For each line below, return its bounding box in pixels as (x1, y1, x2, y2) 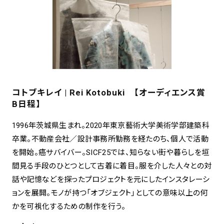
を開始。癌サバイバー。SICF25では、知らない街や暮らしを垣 (11, 148, 209, 157)
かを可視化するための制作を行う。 (11, 202, 126, 211)
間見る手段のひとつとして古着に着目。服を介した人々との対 (11, 161, 212, 171)
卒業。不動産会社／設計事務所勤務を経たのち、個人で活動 (11, 134, 208, 144)
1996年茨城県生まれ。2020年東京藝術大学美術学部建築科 (11, 121, 209, 130)
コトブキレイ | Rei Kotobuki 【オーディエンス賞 (11, 87, 205, 98)
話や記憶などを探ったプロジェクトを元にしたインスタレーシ (11, 175, 210, 184)
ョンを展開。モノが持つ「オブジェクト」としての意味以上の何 (11, 188, 208, 198)
